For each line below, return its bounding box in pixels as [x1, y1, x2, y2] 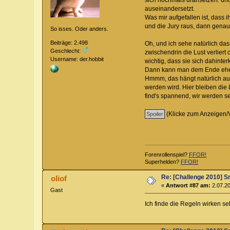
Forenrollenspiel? [144, 151, 189, 158]
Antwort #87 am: [166, 182, 211, 188]
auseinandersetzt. [144, 5, 195, 13]
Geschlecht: [50, 47, 83, 54]
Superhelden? [144, 158, 181, 165]
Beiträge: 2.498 [50, 39, 88, 46]
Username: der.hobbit [50, 55, 104, 62]
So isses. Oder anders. [50, 26, 109, 32]
